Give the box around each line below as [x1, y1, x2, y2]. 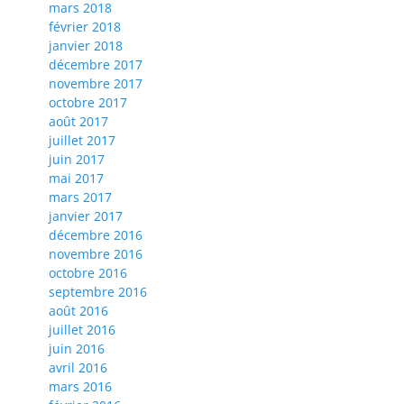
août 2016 [49, 302, 108, 320]
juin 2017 [49, 151, 105, 169]
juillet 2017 [49, 132, 115, 150]
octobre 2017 [49, 94, 127, 112]
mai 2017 [49, 170, 104, 188]
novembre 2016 [49, 245, 142, 263]
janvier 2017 [49, 207, 123, 225]
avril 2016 [49, 359, 107, 377]
